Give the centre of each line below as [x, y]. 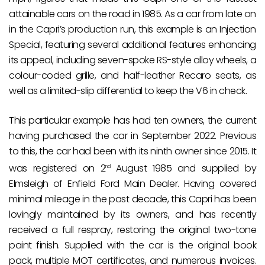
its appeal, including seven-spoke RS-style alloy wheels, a [132, 60]
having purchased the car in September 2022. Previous [132, 135]
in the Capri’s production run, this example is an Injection [132, 29]
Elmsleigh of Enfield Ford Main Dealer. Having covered [132, 184]
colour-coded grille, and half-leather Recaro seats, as [132, 75]
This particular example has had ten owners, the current [132, 120]
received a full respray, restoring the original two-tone [132, 230]
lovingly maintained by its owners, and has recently [132, 215]
